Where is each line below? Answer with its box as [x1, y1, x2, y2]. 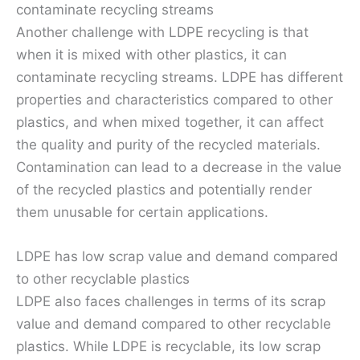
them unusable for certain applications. [16, 203, 268, 220]
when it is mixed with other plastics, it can [16, 46, 287, 63]
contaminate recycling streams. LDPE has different [16, 68, 343, 85]
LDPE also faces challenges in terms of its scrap [16, 292, 325, 309]
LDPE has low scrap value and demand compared [16, 247, 338, 264]
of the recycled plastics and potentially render [16, 181, 312, 198]
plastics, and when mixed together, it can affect [16, 113, 324, 130]
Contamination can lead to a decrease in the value [16, 158, 342, 175]
